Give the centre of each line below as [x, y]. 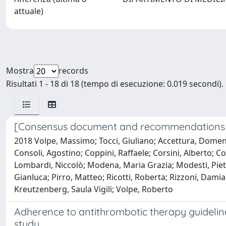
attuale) [29, 11]
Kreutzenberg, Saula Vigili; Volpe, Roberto [94, 189]
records [73, 71]
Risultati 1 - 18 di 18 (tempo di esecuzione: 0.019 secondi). [115, 84]
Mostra [20, 71]
